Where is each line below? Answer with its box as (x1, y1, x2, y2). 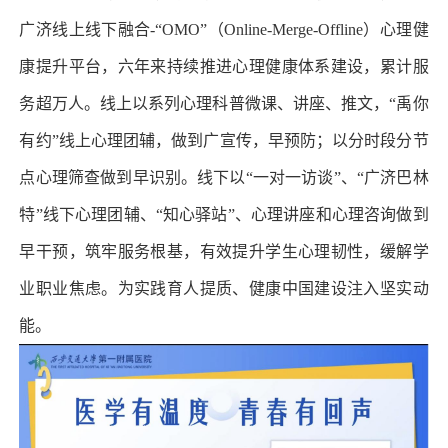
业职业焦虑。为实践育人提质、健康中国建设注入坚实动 (19, 279, 429, 297)
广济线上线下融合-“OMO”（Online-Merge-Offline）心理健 (19, 20, 429, 38)
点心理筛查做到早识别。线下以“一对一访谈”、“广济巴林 (19, 168, 429, 186)
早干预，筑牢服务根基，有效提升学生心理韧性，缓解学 (19, 242, 429, 260)
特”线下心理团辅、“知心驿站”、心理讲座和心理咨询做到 (19, 205, 429, 223)
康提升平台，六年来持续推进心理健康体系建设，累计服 (19, 57, 429, 75)
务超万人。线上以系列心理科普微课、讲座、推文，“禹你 (19, 94, 429, 112)
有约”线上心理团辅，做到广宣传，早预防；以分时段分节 (19, 131, 429, 149)
